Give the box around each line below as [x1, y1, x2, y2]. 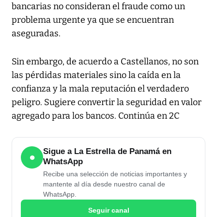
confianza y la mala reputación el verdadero [12, 83, 189, 94]
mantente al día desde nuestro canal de [43, 180, 165, 188]
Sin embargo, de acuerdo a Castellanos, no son [12, 56, 199, 67]
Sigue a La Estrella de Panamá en [43, 147, 171, 156]
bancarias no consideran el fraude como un [12, 1, 185, 12]
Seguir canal [88, 206, 129, 214]
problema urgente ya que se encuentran [12, 15, 174, 26]
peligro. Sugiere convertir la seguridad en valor [12, 97, 201, 108]
